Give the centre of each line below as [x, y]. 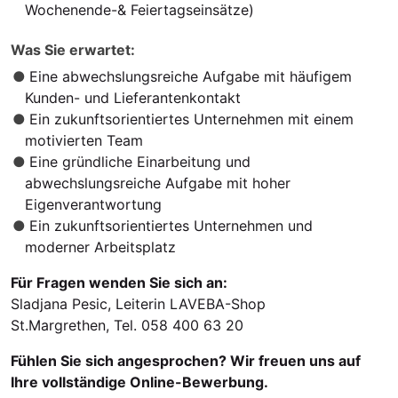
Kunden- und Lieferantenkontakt [133, 98]
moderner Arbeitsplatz [100, 247]
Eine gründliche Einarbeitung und [140, 162]
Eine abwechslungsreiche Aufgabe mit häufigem [191, 77]
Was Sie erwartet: [73, 50]
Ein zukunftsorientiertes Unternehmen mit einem [192, 119]
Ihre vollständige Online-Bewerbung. [139, 382]
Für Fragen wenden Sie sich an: [119, 283]
